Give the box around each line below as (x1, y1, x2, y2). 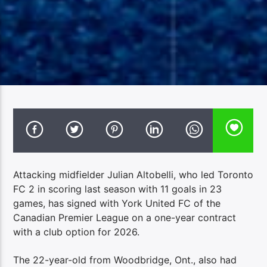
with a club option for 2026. (13, 226, 140, 238)
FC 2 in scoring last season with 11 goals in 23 (13, 183, 222, 195)
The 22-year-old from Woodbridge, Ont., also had (13, 253, 237, 266)
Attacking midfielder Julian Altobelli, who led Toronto (13, 169, 254, 181)
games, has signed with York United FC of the (13, 197, 221, 210)
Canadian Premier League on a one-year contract (13, 212, 237, 224)
